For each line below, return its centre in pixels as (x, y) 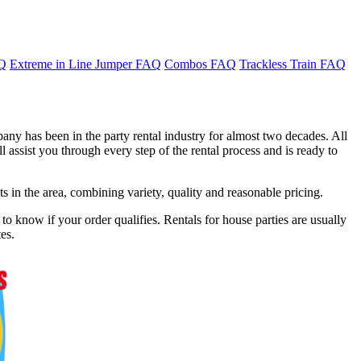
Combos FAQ (200, 64)
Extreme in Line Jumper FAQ (85, 64)
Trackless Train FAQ (293, 64)
